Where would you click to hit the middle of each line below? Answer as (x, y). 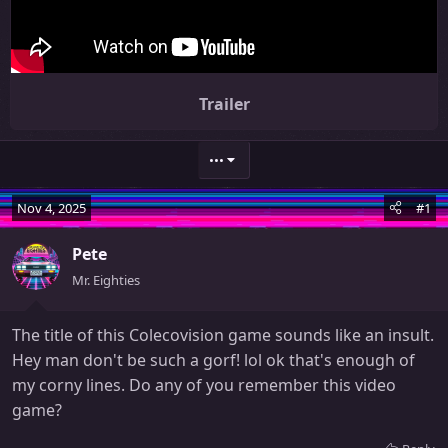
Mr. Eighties (106, 279)
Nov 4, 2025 (51, 207)
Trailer (224, 103)
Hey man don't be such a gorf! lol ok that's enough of (213, 359)
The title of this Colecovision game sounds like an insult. (223, 334)
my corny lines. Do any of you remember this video (204, 384)
